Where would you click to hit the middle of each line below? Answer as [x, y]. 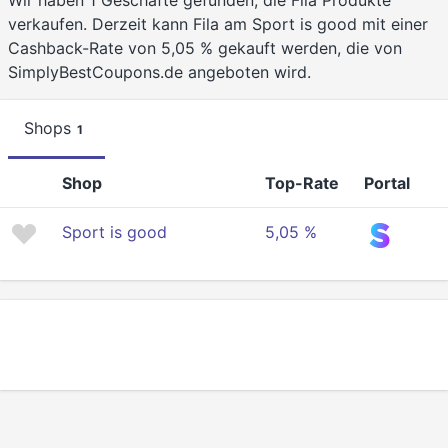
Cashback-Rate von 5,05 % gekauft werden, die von [205, 48]
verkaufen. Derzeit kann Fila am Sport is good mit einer [218, 24]
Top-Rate [302, 183]
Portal [387, 183]
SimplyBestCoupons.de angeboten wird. [159, 72]
